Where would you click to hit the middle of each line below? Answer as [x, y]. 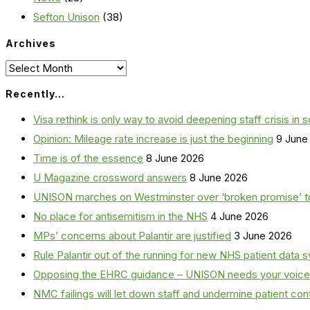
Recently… [35, 94]
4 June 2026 [239, 217]
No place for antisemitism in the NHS [120, 217]
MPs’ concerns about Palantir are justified [132, 236]
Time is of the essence [88, 158]
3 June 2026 [263, 236]
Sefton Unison [66, 17]
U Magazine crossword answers [110, 178]
